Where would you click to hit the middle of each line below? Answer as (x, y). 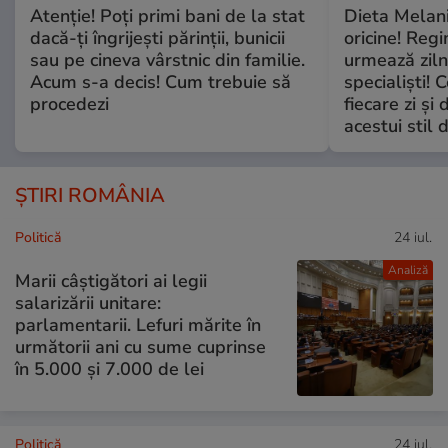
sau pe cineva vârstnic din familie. (167, 60)
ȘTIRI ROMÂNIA (90, 196)
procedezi (69, 104)
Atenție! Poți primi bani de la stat (167, 16)
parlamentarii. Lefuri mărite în (138, 324)
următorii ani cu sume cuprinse (140, 346)
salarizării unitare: (88, 302)
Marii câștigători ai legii (111, 280)
